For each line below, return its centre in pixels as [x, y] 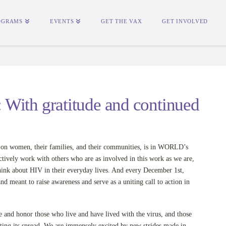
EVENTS [62, 21]
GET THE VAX [122, 21]
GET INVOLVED [185, 21]
